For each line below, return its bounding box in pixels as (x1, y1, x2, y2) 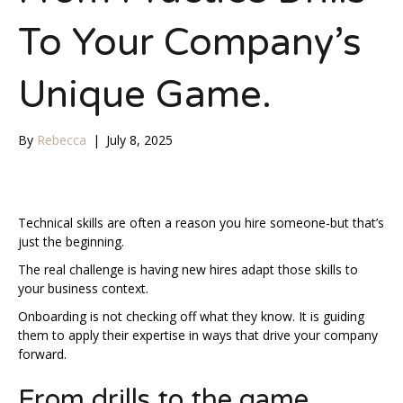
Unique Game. (18, 72, 272, 118)
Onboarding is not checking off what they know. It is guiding (18, 308, 364, 325)
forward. (18, 345, 67, 363)
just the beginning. (18, 233, 128, 250)
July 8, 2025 (106, 131, 173, 148)
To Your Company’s (18, 20, 362, 66)
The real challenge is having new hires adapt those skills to (18, 261, 358, 278)
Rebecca (37, 131, 86, 148)
